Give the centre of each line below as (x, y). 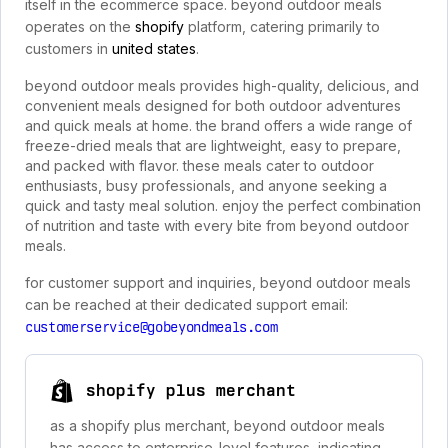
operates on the (80, 26)
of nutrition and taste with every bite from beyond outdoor (217, 225)
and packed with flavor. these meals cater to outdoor (199, 165)
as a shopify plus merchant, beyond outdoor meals (217, 425)
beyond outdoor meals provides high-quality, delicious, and (222, 85)
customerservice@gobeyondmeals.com (151, 327)
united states (154, 48)
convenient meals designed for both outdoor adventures (213, 105)
